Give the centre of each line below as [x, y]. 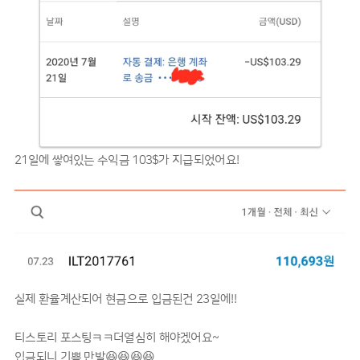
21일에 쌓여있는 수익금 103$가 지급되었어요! [127, 160]
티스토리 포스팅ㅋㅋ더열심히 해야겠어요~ [117, 337]
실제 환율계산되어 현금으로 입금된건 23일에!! [125, 299]
